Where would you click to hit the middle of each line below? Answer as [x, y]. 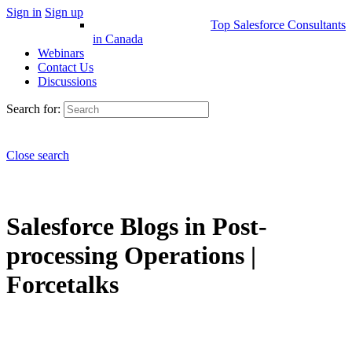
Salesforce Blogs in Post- [137, 227]
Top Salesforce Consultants [278, 25]
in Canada [118, 39]
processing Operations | [131, 256]
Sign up [64, 12]
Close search [38, 155]
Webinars [61, 53]
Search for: [33, 109]
